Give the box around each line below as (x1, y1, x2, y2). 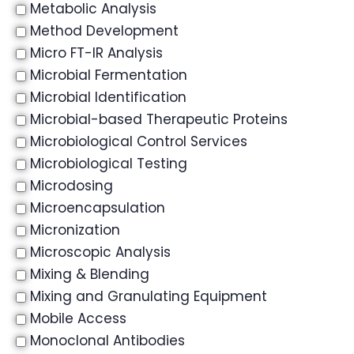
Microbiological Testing (30, 154, 187, 173)
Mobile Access (30, 309, 126, 328)
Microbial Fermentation (30, 66, 187, 85)
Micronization (30, 220, 120, 239)
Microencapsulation (30, 198, 165, 217)
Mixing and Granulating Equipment (30, 287, 267, 306)
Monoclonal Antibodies (30, 331, 185, 350)
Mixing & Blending (30, 265, 149, 284)
